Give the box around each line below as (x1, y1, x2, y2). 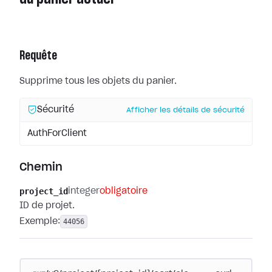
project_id (19, 186, 68, 196)
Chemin (19, 162, 63, 173)
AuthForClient (27, 129, 87, 138)
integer (68, 187, 100, 195)
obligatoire (100, 187, 148, 195)
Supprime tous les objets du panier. (19, 77, 177, 86)
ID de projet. (19, 202, 75, 210)
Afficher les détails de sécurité (126, 106, 245, 114)
